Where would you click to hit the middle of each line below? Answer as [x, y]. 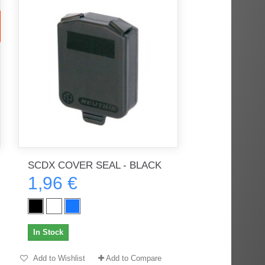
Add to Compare [133, 258]
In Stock [48, 232]
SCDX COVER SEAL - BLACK [94, 165]
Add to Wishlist [58, 258]
